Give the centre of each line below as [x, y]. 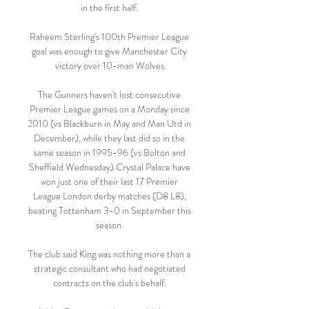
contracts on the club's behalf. [110, 283]
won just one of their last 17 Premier [109, 181]
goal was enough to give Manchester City [109, 51]
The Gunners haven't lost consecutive [109, 94]
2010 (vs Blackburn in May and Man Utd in [109, 123]
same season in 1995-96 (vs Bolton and [109, 152]
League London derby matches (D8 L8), [109, 196]
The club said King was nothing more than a [109, 254]
